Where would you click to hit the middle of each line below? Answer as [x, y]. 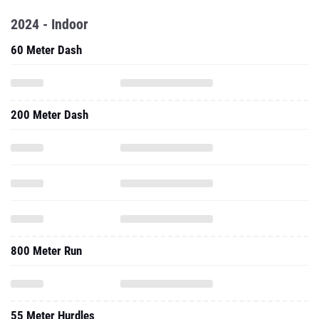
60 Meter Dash [46, 50]
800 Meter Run [46, 251]
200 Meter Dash [49, 115]
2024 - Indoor [49, 24]
